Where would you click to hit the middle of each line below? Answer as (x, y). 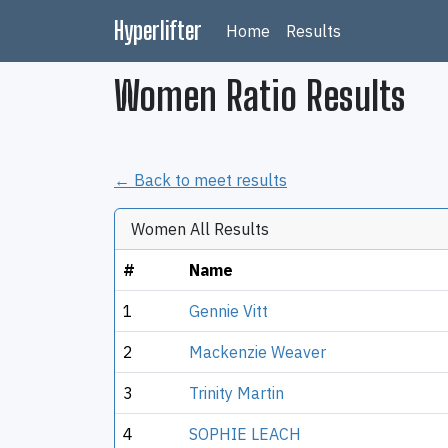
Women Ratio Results (260, 96)
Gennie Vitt (228, 311)
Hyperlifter (158, 30)
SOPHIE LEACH (245, 434)
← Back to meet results (200, 180)
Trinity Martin (236, 393)
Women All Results (200, 229)
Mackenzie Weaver (257, 352)
